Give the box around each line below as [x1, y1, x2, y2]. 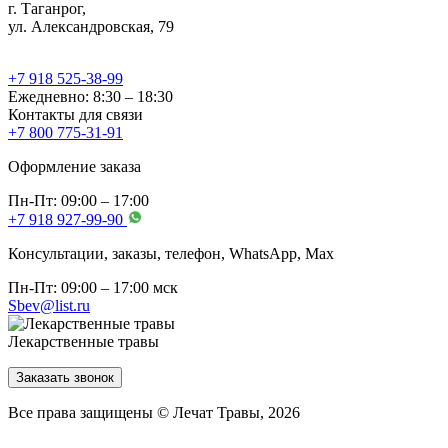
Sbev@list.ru [8, 297, 90, 315]
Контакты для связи [8, 106, 143, 124]
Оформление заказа [8, 158, 141, 176]
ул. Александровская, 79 [8, 18, 174, 36]
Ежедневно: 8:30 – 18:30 [8, 88, 173, 106]
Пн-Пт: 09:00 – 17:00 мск [8, 279, 178, 297]
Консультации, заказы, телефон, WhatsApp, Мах [8, 245, 334, 263]
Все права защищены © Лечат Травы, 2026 [8, 404, 300, 422]
